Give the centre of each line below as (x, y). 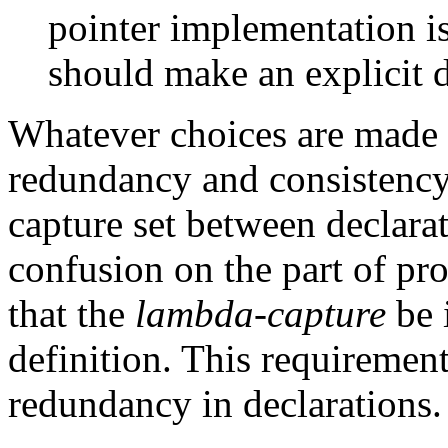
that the (71, 313)
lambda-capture (260, 313)
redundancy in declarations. (225, 403)
